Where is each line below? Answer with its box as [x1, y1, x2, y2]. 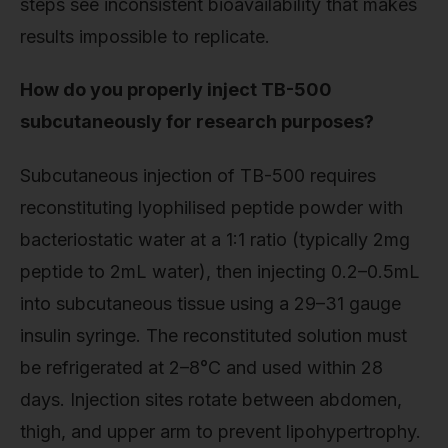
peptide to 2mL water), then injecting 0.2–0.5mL [20, 260, 420, 282]
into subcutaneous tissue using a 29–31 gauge [20, 292, 401, 314]
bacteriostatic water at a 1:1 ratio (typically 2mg [20, 228, 410, 250]
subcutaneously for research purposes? [20, 111, 374, 133]
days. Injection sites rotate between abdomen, [20, 388, 402, 410]
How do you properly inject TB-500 [20, 79, 332, 101]
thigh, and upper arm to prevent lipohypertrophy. [20, 420, 421, 442]
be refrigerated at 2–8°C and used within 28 [20, 356, 383, 378]
